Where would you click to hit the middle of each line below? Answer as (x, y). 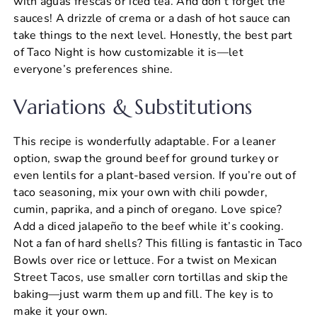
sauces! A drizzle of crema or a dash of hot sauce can (152, 18)
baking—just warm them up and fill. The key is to (144, 294)
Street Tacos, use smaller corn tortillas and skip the (151, 277)
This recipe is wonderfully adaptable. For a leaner (145, 141)
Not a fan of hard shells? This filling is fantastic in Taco (158, 243)
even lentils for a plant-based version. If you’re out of (155, 175)
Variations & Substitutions (133, 106)
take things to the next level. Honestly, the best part (153, 35)
